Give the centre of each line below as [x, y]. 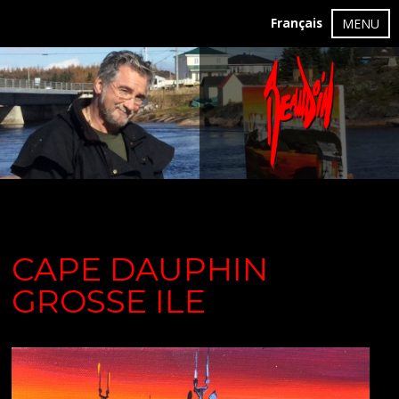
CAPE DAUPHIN [140, 269]
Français [297, 23]
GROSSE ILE [109, 301]
